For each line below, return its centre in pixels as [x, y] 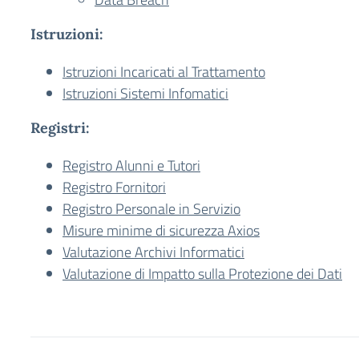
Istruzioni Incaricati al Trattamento [164, 72]
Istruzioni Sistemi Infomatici [145, 93]
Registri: [60, 128]
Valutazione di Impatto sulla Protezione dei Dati [202, 274]
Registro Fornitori [114, 187]
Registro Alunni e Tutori [131, 165]
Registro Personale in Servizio [151, 209]
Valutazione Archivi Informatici [153, 252]
